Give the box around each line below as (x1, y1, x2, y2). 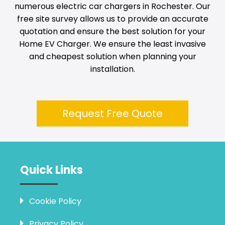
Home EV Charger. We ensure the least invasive (19, 38, 206, 50)
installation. (90, 63, 135, 75)
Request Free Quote (62, 106, 163, 121)
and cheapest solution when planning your (29, 50, 196, 62)
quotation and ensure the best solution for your (20, 25, 205, 37)
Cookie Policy (29, 195, 81, 207)
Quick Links (20, 162, 83, 178)
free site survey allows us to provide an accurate (17, 13, 208, 25)
